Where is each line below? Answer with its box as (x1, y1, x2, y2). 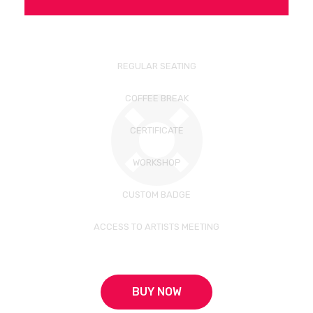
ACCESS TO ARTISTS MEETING (94, 221, 219, 232)
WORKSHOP (132, 157, 181, 168)
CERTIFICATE (129, 125, 184, 136)
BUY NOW (131, 285, 182, 298)
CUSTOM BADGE (122, 189, 191, 200)
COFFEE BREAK (124, 93, 189, 103)
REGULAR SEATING (117, 61, 196, 71)
